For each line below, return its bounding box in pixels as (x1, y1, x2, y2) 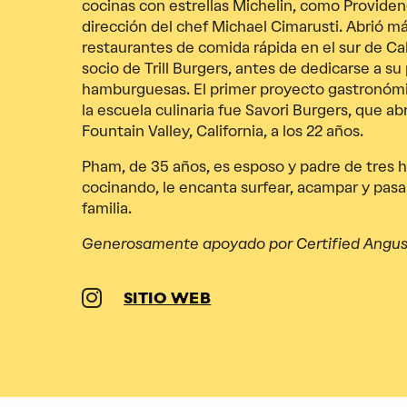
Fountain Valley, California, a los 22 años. (81, 122, 363, 141)
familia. (81, 199, 132, 218)
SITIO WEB (123, 292, 212, 307)
